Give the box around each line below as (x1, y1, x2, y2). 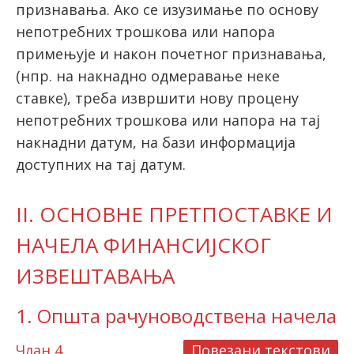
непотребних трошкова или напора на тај (16, 111, 320, 130)
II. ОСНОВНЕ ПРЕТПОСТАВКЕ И (16, 200, 333, 229)
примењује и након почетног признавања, (16, 44, 326, 64)
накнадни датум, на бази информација (16, 133, 296, 153)
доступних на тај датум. (16, 155, 186, 175)
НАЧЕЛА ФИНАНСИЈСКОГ (16, 231, 271, 260)
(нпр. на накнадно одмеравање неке (16, 66, 280, 86)
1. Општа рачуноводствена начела (16, 303, 337, 330)
